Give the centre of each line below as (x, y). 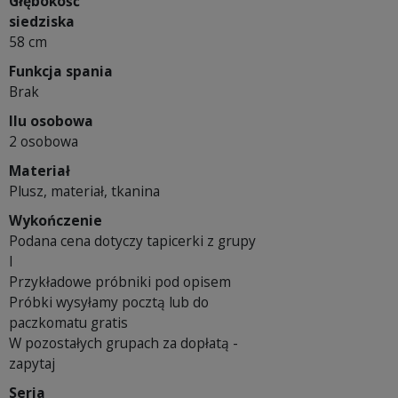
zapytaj (32, 364)
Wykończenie (56, 221)
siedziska (42, 22)
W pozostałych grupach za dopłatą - (123, 343)
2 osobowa (44, 142)
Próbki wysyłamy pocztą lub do (109, 302)
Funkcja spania (61, 72)
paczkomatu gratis (68, 323)
